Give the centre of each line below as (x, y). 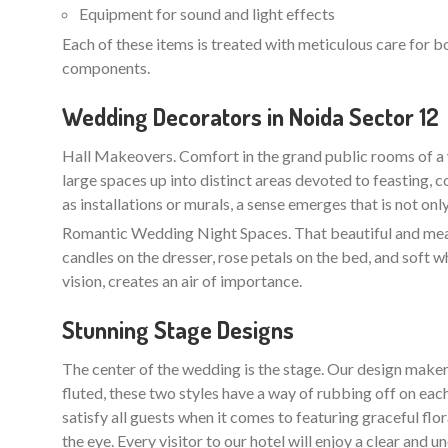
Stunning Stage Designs (178, 329)
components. (106, 67)
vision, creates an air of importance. (182, 280)
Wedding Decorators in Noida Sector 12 (250, 116)
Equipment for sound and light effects (207, 13)
